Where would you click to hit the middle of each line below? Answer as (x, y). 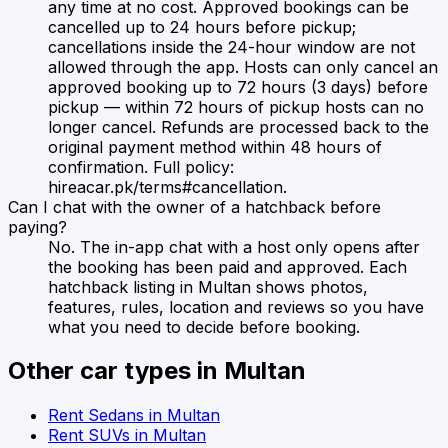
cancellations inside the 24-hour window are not (231, 46)
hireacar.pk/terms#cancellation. (167, 186)
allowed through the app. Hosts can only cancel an (243, 66)
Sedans (116, 415)
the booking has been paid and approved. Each (227, 266)
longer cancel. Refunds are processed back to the (238, 126)
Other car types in (116, 371)
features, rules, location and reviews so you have (236, 306)
